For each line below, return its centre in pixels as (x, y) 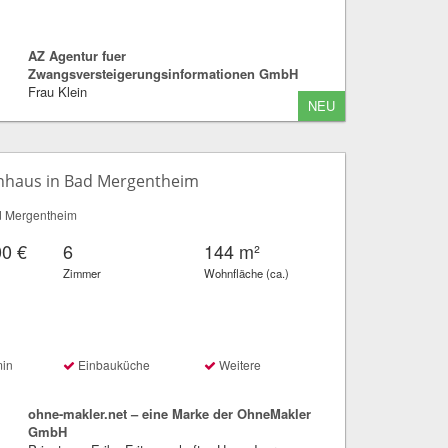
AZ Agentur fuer (76, 55)
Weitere (239, 364)
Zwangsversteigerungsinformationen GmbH (162, 73)
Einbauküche (113, 364)
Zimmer (82, 272)
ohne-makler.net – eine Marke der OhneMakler (169, 413)
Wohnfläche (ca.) (247, 272)
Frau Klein (57, 91)
